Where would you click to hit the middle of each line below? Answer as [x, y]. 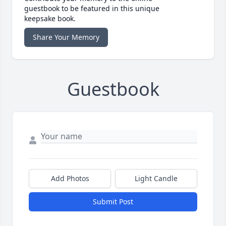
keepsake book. [50, 19]
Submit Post [113, 202]
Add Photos [70, 179]
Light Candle [156, 179]
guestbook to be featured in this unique [92, 9]
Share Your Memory [66, 37]
